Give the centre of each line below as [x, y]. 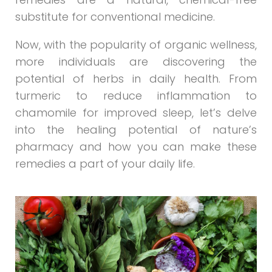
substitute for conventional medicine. [115, 16]
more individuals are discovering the [136, 62]
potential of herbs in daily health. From [136, 79]
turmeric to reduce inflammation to [136, 96]
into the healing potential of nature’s [136, 130]
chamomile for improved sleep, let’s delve [136, 113]
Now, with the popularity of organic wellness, [136, 45]
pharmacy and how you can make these [136, 147]
